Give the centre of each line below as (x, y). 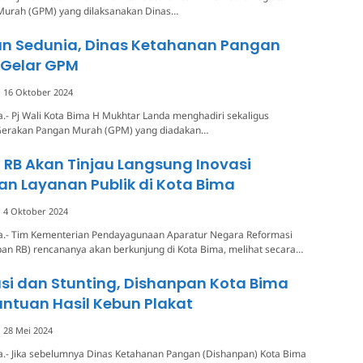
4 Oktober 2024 (36, 211)
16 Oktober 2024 (38, 92)
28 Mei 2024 (28, 330)
